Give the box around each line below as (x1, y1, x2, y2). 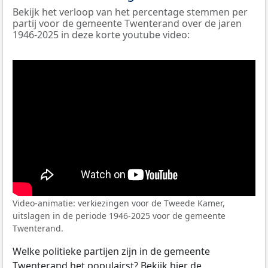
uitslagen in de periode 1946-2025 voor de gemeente (13, 209, 226, 221)
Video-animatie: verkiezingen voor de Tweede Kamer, (13, 197, 225, 209)
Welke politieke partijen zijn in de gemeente (13, 244, 210, 258)
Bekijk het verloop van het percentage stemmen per (13, 5, 248, 19)
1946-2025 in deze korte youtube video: (13, 28, 190, 42)
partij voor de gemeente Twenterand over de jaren (13, 17, 242, 31)
